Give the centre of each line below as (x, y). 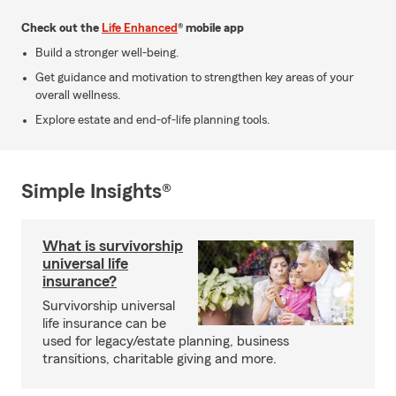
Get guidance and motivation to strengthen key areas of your (194, 78)
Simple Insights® (96, 192)
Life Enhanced (140, 28)
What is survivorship (113, 246)
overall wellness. (78, 95)
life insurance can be (104, 324)
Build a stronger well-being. (107, 53)
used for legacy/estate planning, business (166, 341)
